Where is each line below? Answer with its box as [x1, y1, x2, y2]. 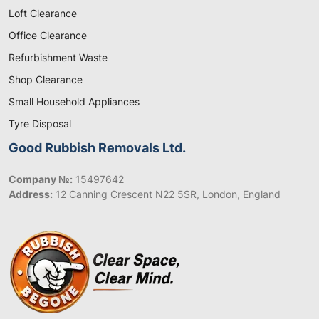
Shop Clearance [9, 73, 83, 85]
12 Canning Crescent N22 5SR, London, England [53, 188, 281, 200]
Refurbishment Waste [9, 51, 108, 63]
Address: [9, 188, 53, 200]
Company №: [9, 173, 73, 185]
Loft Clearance [9, 7, 77, 19]
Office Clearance [9, 29, 87, 41]
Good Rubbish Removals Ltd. [9, 140, 186, 155]
